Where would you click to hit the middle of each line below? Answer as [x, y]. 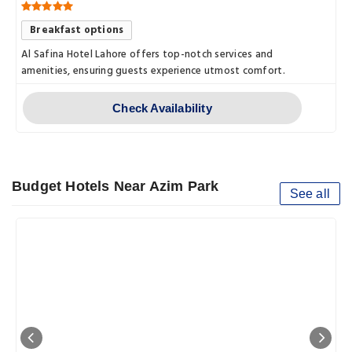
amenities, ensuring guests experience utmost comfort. [153, 71]
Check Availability [162, 108]
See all [310, 193]
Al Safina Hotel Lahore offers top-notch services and [147, 54]
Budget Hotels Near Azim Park [115, 186]
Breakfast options [77, 30]
